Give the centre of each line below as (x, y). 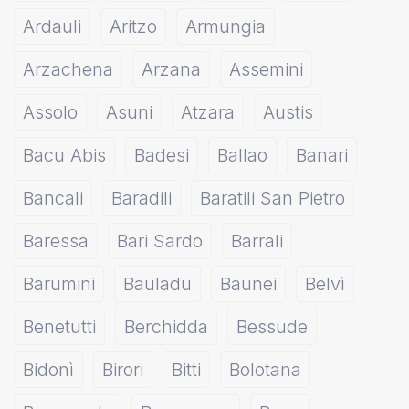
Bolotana (265, 370)
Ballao (242, 155)
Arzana (171, 69)
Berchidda (166, 327)
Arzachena (68, 69)
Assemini (266, 69)
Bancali (53, 198)
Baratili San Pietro (273, 198)
